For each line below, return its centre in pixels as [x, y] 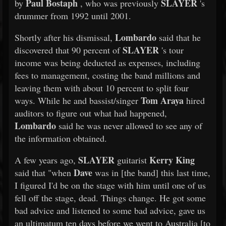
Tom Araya [162, 100]
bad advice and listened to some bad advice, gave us [110, 210]
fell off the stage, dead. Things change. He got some [110, 198]
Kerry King [172, 160]
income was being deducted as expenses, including [107, 63]
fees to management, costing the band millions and [107, 75]
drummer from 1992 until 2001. [73, 16]
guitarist [132, 160]
